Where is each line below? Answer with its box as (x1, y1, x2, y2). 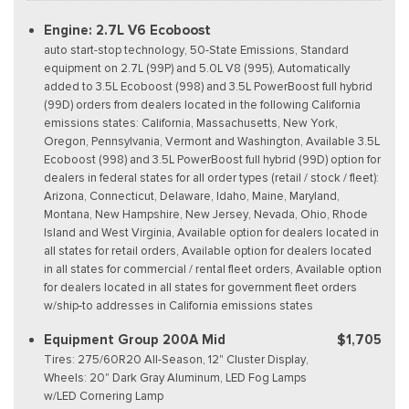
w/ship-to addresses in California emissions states (44, 297, 313, 313)
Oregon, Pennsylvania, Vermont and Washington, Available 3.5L (44, 132, 380, 149)
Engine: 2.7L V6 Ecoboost (44, 21, 211, 38)
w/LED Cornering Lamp (44, 387, 163, 404)
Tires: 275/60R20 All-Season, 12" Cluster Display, (44, 351, 309, 367)
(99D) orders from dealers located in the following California (44, 96, 361, 112)
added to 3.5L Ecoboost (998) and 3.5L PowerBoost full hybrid (44, 78, 372, 94)
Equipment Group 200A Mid (44, 330, 225, 348)
